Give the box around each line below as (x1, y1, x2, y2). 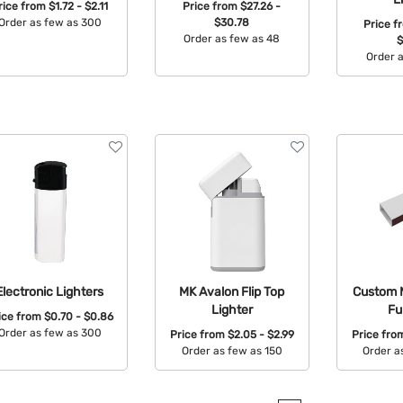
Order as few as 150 (181, 345, 282, 358)
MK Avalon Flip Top (179, 283, 285, 299)
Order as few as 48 (184, 32, 281, 46)
